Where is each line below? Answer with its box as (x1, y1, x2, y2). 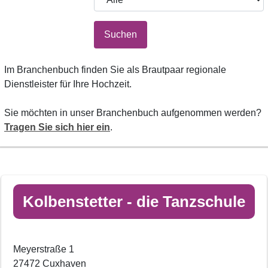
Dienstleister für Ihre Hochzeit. (4, 78, 132, 89)
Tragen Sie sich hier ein (4, 121, 110, 132)
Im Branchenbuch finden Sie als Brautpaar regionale (4, 64, 226, 75)
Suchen (103, 29, 137, 39)
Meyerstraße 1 (13, 243, 74, 254)
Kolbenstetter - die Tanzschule (23, 192, 245, 211)
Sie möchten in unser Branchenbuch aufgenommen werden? (4, 107, 261, 118)
